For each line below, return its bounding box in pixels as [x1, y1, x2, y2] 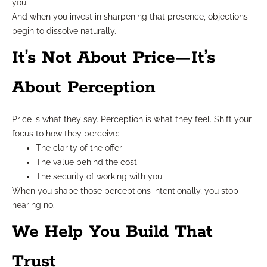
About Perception [12, 76, 156, 98]
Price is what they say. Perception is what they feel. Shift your [12, 114, 252, 124]
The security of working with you [36, 171, 162, 181]
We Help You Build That [12, 221, 213, 243]
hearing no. [12, 200, 55, 210]
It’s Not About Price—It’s [12, 46, 215, 69]
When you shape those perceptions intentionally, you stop [12, 185, 238, 195]
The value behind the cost [36, 157, 137, 167]
